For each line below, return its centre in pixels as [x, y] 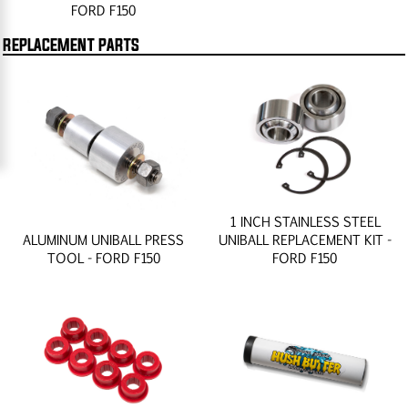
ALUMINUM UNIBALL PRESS [103, 239]
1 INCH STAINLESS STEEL [305, 221]
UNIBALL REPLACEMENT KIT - [305, 239]
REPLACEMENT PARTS [71, 45]
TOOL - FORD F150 [103, 257]
